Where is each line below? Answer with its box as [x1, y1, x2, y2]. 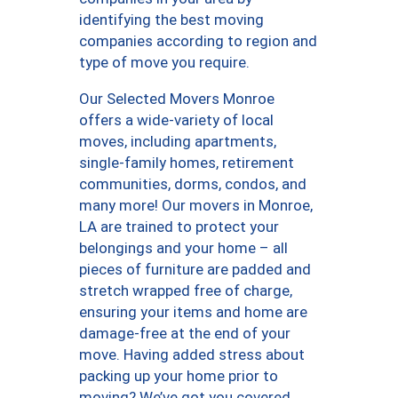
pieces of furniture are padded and [79, 260, 311, 279]
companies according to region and [79, 32, 317, 51]
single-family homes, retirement [79, 154, 294, 172]
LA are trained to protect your [79, 218, 279, 236]
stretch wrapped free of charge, [79, 282, 292, 300]
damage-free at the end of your [79, 324, 291, 343]
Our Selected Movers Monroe [79, 90, 275, 108]
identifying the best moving [79, 11, 264, 29]
